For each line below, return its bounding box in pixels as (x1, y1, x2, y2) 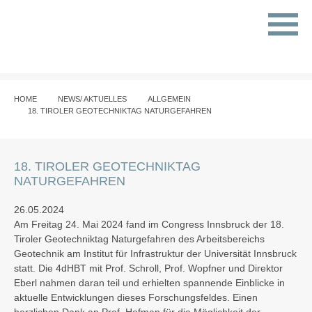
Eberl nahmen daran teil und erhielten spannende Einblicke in (14, 277, 285, 288)
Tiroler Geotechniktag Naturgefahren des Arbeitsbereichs (14, 233, 265, 244)
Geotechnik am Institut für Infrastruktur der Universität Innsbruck (14, 248, 297, 259)
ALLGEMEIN (148, 95, 191, 103)
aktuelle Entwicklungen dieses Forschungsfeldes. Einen (14, 292, 258, 303)
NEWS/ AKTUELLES (58, 95, 127, 103)
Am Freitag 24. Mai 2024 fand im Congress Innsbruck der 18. (14, 219, 284, 230)
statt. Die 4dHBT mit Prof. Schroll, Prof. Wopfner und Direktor (14, 263, 283, 274)
